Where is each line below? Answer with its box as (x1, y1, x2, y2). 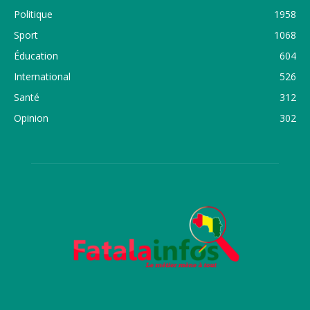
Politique (14, 8, 53, 21)
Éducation (14, 49, 58, 63)
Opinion (14, 111, 48, 125)
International (14, 70, 71, 84)
